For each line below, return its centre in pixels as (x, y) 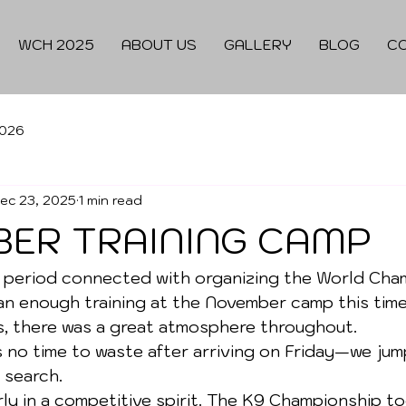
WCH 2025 (56, 44)
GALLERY (258, 44)
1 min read (111, 200)
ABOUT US (159, 44)
